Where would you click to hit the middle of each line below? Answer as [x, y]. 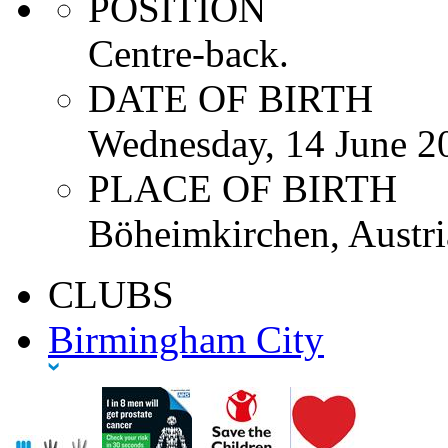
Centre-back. [188, 53]
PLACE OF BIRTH [242, 188]
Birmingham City [186, 339]
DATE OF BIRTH [230, 98]
